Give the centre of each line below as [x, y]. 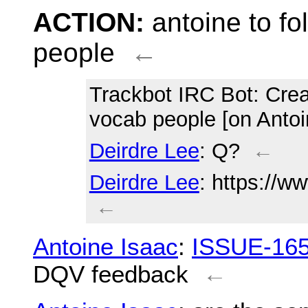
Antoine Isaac [106, 246]
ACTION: [92, 22]
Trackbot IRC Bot [171, 94]
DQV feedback [111, 274]
